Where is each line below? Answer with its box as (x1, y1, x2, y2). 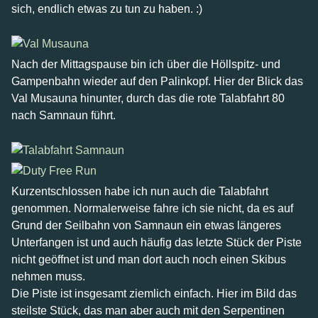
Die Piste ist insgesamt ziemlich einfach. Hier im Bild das (11, 287, 297, 300)
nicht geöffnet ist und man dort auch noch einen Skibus (11, 253, 286, 265)
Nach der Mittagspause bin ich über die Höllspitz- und (11, 58, 280, 70)
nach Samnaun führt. (11, 109, 116, 121)
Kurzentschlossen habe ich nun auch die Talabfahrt (11, 185, 268, 197)
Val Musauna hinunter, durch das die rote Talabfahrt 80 (11, 92, 285, 104)
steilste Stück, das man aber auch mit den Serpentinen (11, 305, 285, 317)
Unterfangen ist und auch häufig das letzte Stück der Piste (11, 236, 302, 248)
